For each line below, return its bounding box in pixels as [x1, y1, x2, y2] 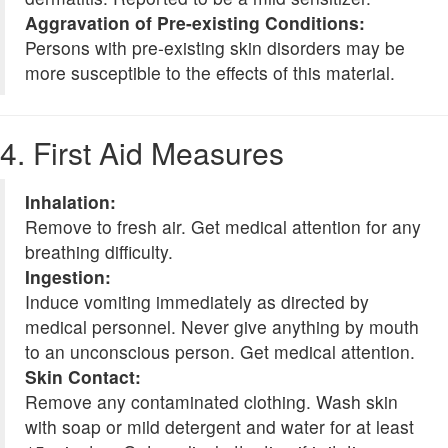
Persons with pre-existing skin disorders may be [25, 35, 405, 61]
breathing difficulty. [25, 239, 173, 265]
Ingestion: [25, 264, 111, 290]
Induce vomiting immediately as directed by [25, 289, 369, 315]
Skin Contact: [25, 364, 141, 390]
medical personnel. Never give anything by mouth [25, 314, 419, 340]
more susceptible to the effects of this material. [25, 60, 395, 86]
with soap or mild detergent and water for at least [25, 414, 414, 440]
